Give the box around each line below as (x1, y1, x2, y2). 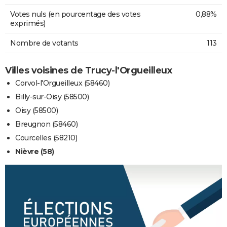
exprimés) (10, 18, 46, 28)
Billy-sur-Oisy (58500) (15, 92, 89, 101)
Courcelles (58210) (15, 133, 77, 142)
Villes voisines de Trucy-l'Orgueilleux (5, 64, 172, 76)
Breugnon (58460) (15, 119, 78, 129)
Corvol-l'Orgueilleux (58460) (15, 78, 109, 88)
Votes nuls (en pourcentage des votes (10, 9, 140, 19)
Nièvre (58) (15, 146, 54, 156)
